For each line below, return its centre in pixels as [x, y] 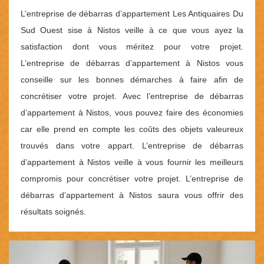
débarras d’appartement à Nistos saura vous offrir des [132, 195]
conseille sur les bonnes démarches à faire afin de [132, 80]
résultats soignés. [53, 212]
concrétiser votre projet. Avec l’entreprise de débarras [132, 96]
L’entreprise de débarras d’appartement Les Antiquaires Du [132, 14]
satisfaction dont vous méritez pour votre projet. [132, 47]
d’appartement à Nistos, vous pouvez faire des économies [132, 113]
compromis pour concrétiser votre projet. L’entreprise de [132, 179]
